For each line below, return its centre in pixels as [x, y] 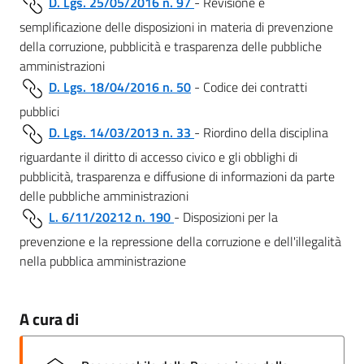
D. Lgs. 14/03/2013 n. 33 [120, 132]
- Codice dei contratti [249, 87]
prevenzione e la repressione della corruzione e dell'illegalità [180, 241]
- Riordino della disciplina [261, 132]
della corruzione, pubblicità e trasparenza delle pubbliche [171, 46]
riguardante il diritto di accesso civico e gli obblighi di [158, 156]
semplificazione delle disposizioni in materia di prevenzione [176, 26]
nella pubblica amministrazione [103, 260]
